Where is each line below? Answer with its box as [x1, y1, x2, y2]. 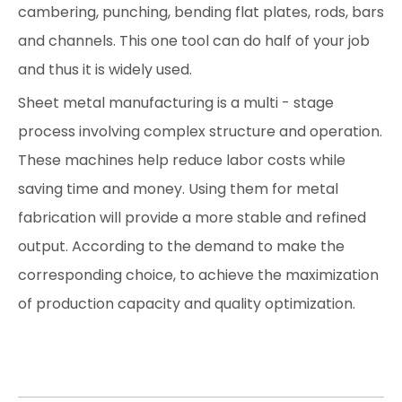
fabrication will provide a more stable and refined [18, 207, 366, 228]
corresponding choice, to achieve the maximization [18, 265, 379, 285]
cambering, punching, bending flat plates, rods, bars [18, 2, 384, 22]
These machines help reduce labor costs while [18, 150, 345, 170]
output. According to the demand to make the [18, 236, 345, 257]
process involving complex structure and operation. [18, 121, 382, 142]
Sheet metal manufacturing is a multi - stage [18, 92, 334, 113]
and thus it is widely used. [18, 59, 192, 80]
